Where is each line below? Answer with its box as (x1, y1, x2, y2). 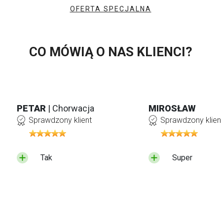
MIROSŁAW (148, 103, 196, 113)
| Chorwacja (48, 103, 95, 113)
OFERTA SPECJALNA (70, 4, 151, 13)
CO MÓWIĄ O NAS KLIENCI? (29, 44, 192, 59)
